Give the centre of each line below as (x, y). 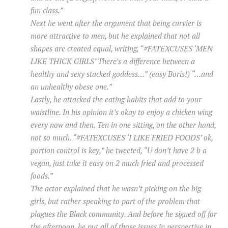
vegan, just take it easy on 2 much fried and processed (117, 163)
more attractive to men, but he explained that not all (115, 36)
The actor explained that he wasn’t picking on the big (116, 189)
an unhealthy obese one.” (71, 87)
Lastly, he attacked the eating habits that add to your (116, 99)
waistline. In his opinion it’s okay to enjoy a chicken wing (121, 112)
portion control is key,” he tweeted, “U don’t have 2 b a (119, 150)
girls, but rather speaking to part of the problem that (115, 201)
